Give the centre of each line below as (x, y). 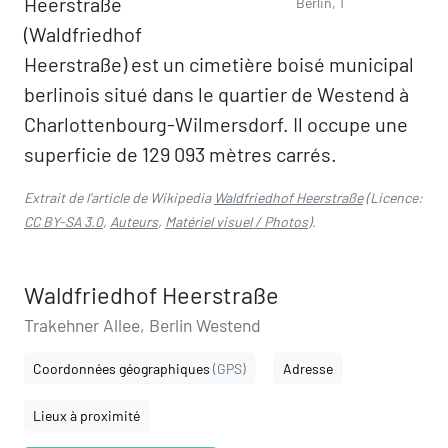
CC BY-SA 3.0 (63, 221)
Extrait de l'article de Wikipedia (119, 197)
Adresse (308, 368)
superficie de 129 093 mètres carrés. (180, 154)
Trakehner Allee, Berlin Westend (142, 325)
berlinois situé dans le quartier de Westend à (216, 94)
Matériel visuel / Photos (236, 221)
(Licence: (393, 197)
